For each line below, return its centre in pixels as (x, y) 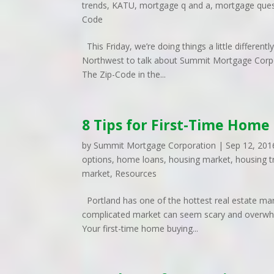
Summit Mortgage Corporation (155, 145)
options (97, 159)
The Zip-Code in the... (124, 74)
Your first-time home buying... (140, 228)
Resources (136, 173)
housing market (200, 159)
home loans (141, 159)
